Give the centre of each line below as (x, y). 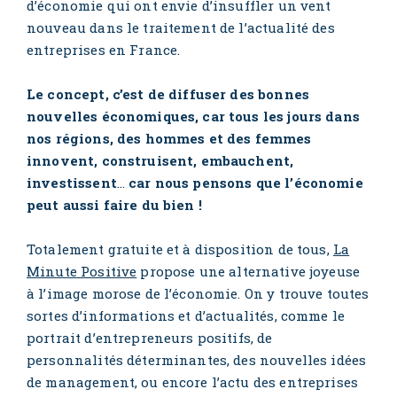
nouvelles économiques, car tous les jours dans (193, 116)
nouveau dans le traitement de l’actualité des (181, 27)
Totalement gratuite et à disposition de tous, (180, 249)
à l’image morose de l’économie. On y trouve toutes (198, 293)
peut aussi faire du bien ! (114, 204)
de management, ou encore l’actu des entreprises (193, 381)
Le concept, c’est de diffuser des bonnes (168, 93)
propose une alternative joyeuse (249, 271)
